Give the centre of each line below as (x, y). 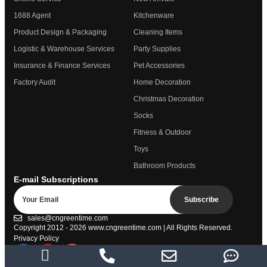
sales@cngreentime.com (67, 218)
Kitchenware (154, 15)
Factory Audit (35, 82)
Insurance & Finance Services (62, 65)
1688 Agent (32, 15)
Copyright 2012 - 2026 (51, 227)
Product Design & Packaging (60, 32)
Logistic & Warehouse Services (64, 49)
